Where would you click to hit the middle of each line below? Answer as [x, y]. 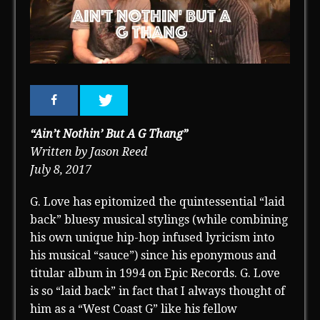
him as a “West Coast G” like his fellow [134, 309]
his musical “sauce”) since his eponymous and [154, 256]
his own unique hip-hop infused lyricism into [152, 238]
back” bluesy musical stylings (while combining [159, 220]
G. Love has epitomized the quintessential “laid [158, 202]
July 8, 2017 [61, 170]
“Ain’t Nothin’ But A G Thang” [109, 134]
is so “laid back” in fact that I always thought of [158, 291]
